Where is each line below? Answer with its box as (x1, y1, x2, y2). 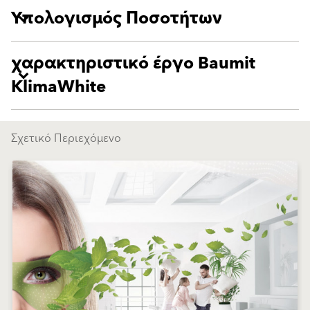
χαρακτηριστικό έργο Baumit (11, 49, 255, 79)
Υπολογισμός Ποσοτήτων (11, 4, 222, 34)
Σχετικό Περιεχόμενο (11, 129, 121, 149)
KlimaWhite (11, 73, 106, 102)
